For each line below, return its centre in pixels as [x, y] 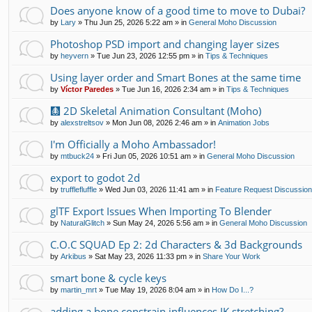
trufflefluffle [79, 190]
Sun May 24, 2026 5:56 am [158, 223]
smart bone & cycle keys [108, 278]
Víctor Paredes [87, 89]
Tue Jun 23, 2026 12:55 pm [143, 56]
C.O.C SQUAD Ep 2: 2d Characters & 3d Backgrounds [176, 245]
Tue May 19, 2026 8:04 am [150, 290]
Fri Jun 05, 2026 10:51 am [147, 156]
